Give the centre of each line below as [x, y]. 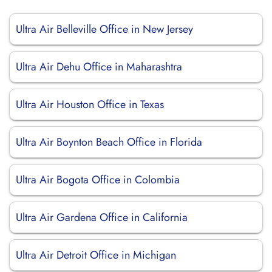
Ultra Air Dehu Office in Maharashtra [99, 67]
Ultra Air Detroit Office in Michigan [96, 255]
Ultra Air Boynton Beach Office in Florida [109, 142]
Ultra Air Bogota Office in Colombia [98, 180]
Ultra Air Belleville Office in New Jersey [104, 29]
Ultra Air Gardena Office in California [102, 217]
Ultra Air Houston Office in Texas [90, 104]
